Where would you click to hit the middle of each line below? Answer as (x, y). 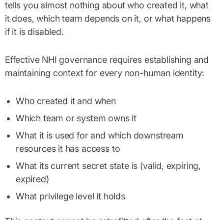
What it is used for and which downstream (100, 135)
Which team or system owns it (76, 118)
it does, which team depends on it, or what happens (108, 18)
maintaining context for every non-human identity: (105, 73)
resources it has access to (68, 148)
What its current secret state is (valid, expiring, (109, 165)
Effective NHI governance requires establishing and (107, 59)
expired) (32, 179)
